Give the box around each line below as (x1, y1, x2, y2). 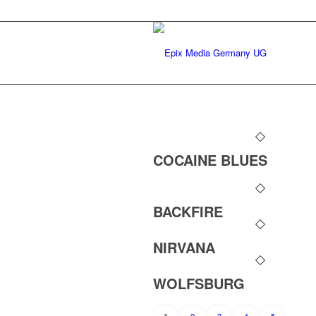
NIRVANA (153, 237, 215, 257)
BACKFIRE (153, 201, 223, 221)
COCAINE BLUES (153, 150, 267, 170)
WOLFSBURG (153, 273, 245, 293)
